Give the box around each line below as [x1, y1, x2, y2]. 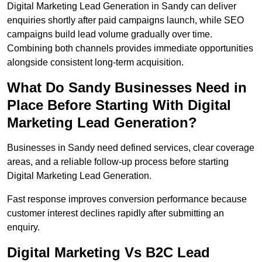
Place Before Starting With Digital [7, 97, 231, 113]
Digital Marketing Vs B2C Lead [7, 244, 210, 261]
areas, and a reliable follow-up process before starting [7, 157, 229, 167]
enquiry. [7, 222, 40, 233]
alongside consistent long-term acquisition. [7, 57, 184, 68]
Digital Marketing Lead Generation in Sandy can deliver [7, 1, 236, 12]
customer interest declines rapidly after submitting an [7, 208, 224, 219]
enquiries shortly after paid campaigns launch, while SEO [7, 15, 244, 26]
